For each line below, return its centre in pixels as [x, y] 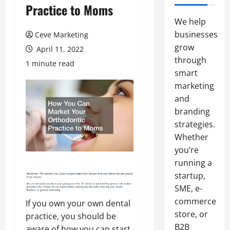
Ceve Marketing [62, 35]
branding [192, 111]
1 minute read [50, 63]
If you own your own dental [78, 204]
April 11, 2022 [59, 49]
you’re [186, 150]
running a [193, 163]
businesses [196, 34]
